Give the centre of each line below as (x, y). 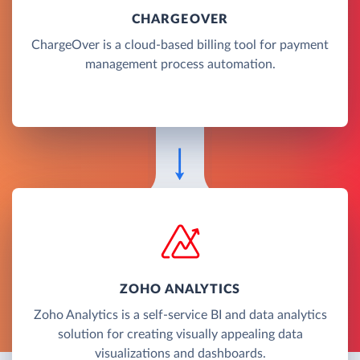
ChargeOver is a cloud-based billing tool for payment (180, 45)
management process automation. (180, 64)
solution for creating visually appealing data (180, 334)
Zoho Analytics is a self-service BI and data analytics (180, 315)
